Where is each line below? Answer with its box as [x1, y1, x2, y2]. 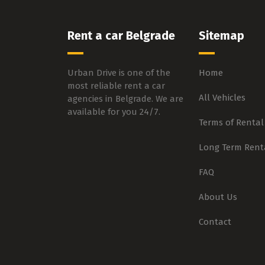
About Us [198, 192, 237, 203]
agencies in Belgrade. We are [67, 93, 183, 105]
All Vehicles [198, 92, 245, 104]
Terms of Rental [198, 117, 264, 128]
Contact [198, 216, 231, 228]
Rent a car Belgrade [67, 28, 175, 43]
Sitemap [198, 28, 244, 43]
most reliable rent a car [67, 80, 165, 92]
